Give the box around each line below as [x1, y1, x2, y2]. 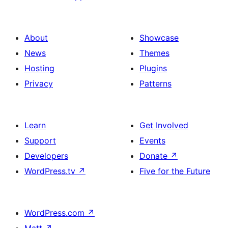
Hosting [24, 63, 54, 73]
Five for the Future [139, 165, 210, 176]
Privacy [24, 78, 53, 89]
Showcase [139, 32, 179, 43]
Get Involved [139, 120, 188, 130]
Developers [24, 150, 68, 161]
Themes [139, 47, 169, 58]
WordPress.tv [24, 165, 78, 176]
